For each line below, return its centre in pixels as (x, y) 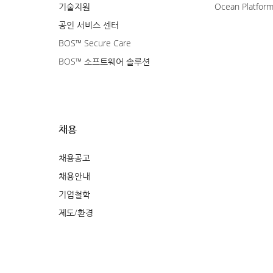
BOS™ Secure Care (95, 43)
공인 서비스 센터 (89, 25)
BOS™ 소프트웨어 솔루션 (104, 62)
